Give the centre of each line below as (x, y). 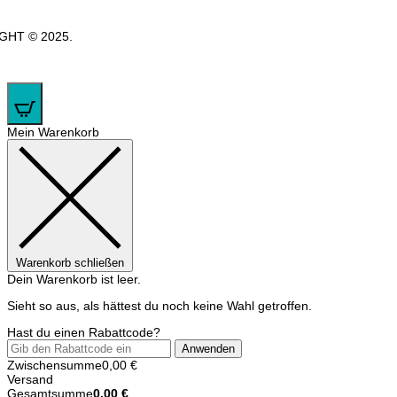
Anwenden (208, 349)
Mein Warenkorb (53, 132)
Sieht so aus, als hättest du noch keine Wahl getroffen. (160, 306)
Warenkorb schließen (70, 263)
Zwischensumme (54, 366)
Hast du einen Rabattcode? (84, 333)
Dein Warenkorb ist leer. (74, 280)
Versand (30, 380)
